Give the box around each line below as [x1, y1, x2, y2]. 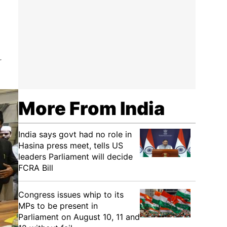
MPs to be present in [18, 201, 98, 211]
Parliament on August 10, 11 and [18, 212, 140, 222]
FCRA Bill [18, 163, 53, 173]
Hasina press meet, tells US [18, 140, 123, 150]
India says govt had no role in [18, 129, 132, 139]
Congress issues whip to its [18, 190, 124, 200]
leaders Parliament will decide [18, 152, 133, 162]
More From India [18, 97, 165, 120]
